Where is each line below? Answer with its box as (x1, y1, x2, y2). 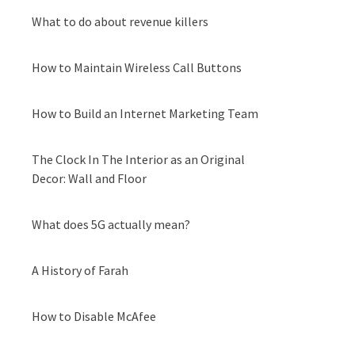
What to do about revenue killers (32, 13, 208, 29)
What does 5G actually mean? (32, 216, 190, 232)
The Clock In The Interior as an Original (32, 151, 245, 167)
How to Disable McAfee (32, 308, 156, 324)
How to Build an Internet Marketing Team (32, 105, 258, 121)
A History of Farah (32, 262, 128, 278)
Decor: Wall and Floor (32, 170, 147, 186)
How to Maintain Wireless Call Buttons (32, 59, 242, 75)
